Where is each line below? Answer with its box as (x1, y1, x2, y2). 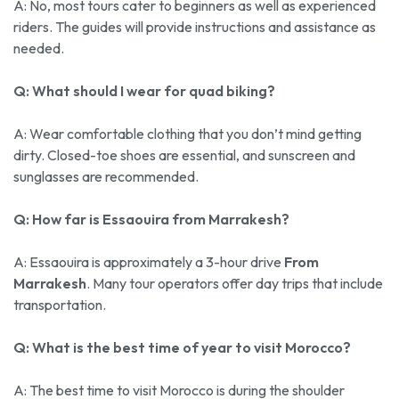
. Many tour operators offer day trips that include (86, 273, 383, 292)
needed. (13, 38, 64, 57)
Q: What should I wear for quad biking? (13, 81, 275, 100)
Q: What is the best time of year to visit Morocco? (13, 338, 351, 356)
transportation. (13, 295, 106, 313)
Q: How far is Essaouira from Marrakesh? (13, 209, 289, 228)
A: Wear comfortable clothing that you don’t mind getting (13, 124, 362, 142)
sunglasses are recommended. (13, 167, 199, 185)
